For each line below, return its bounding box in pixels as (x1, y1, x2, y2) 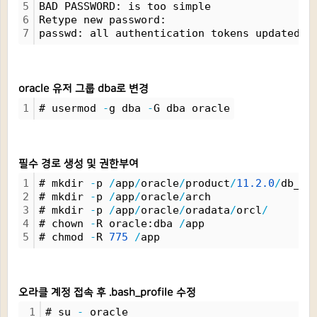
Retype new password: (39, 13, 173, 26)
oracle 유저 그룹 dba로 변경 (18, 83, 149, 95)
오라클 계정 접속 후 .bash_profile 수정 (18, 287, 196, 299)
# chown (39, 217, 90, 230)
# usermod (39, 102, 103, 115)
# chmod (39, 231, 90, 243)
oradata (185, 204, 230, 217)
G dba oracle (154, 102, 230, 115)
